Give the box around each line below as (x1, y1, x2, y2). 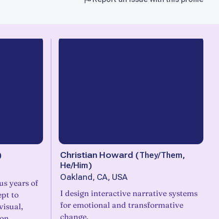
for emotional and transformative (60, 200, 183, 210)
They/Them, (139, 150, 185, 160)
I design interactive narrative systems (60, 188, 197, 198)
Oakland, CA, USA (60, 173, 128, 182)
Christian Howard (60, 150, 133, 160)
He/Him (60, 160, 88, 170)
